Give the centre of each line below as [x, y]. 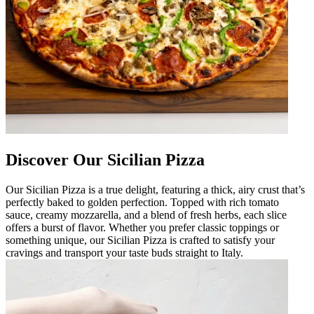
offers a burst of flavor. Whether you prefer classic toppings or [142, 228]
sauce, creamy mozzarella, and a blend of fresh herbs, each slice [146, 215]
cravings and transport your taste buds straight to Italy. [124, 253]
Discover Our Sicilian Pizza [105, 160]
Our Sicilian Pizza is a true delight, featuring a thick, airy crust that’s [155, 190]
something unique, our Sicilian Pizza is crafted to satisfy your [140, 240]
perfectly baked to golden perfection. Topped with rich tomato [142, 203]
